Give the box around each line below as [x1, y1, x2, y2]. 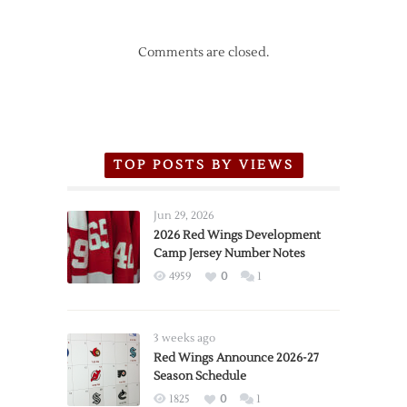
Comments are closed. [138, 45, 269, 61]
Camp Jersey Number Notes [154, 246, 305, 261]
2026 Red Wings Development [154, 228, 321, 243]
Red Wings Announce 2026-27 [154, 351, 319, 365]
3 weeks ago [154, 332, 215, 345]
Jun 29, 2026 [154, 209, 214, 223]
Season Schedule [154, 369, 246, 383]
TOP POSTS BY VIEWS [113, 157, 294, 174]
